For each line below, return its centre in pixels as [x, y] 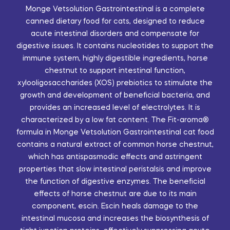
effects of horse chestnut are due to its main [115, 194]
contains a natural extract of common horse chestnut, [115, 145]
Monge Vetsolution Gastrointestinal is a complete [115, 9]
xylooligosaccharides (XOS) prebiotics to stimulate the [115, 83]
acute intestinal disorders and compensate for [115, 34]
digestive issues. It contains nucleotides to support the [115, 46]
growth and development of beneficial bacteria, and [115, 95]
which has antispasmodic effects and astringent [115, 157]
